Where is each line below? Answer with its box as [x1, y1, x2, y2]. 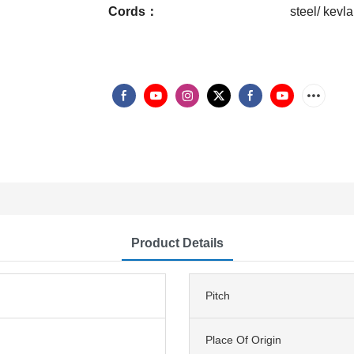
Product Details [130, 235, 224, 250]
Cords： [108, 4, 158, 18]
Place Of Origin [205, 333, 281, 346]
